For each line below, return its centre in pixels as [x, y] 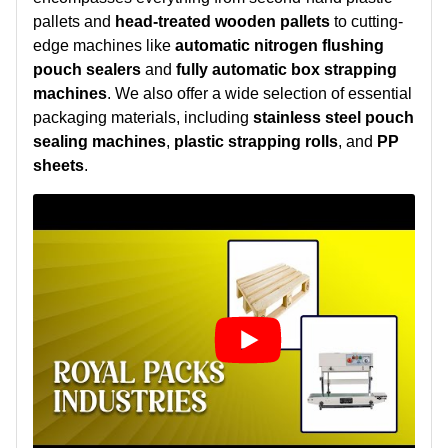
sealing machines [99, 141]
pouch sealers [87, 69]
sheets [58, 165]
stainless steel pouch [333, 117]
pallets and [74, 21]
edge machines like [104, 45]
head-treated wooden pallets [222, 21]
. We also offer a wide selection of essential [259, 93]
